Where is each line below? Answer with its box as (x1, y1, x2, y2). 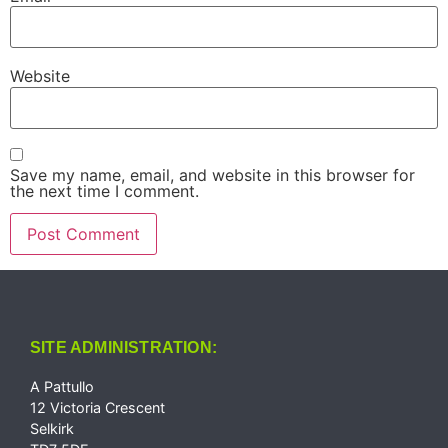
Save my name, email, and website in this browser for (10, 164, 415, 185)
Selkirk (30, 419, 74, 437)
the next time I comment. (10, 180, 199, 201)
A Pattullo (30, 377, 94, 395)
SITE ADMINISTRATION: (30, 338, 217, 356)
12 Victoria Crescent (30, 398, 165, 416)
